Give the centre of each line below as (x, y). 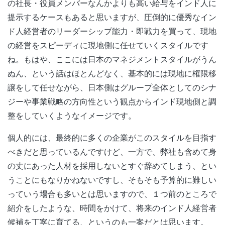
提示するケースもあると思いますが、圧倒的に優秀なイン (112, 17)
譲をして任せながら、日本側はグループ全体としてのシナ (112, 87)
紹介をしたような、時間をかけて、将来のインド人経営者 (112, 208)
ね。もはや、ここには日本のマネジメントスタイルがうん (112, 59)
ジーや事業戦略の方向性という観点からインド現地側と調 (112, 101)
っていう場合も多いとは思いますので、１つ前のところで (112, 194)
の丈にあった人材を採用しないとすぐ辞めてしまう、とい (112, 165)
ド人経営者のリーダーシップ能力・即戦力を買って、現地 (112, 31)
